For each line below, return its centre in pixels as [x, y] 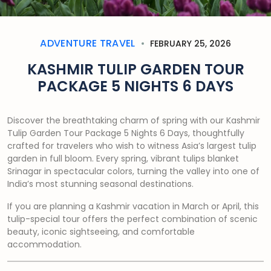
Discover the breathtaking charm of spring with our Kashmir [134, 120]
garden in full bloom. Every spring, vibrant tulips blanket [123, 158]
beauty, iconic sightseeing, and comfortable [101, 232]
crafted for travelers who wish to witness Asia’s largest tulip [132, 146]
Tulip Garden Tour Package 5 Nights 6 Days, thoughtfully [126, 133]
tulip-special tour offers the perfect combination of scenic [132, 219]
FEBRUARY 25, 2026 [189, 44]
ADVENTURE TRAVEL [88, 43]
